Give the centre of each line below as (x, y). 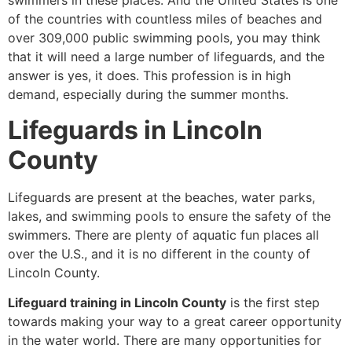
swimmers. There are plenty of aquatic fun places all (163, 235)
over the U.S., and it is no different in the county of (159, 253)
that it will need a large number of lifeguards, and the (166, 57)
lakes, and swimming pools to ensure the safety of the (169, 216)
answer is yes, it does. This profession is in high (149, 76)
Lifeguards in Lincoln (135, 130)
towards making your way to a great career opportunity (175, 322)
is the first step (273, 303)
